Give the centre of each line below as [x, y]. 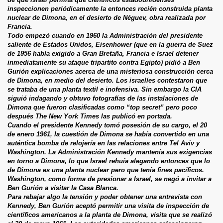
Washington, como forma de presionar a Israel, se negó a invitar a [110, 179]
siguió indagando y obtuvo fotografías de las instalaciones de [103, 98]
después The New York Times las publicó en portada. [90, 116]
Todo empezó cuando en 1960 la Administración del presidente [105, 35]
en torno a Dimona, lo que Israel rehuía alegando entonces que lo [109, 161]
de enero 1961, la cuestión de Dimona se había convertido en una [108, 134]
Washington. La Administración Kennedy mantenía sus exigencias [110, 152]
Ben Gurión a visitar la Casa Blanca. [63, 188]
